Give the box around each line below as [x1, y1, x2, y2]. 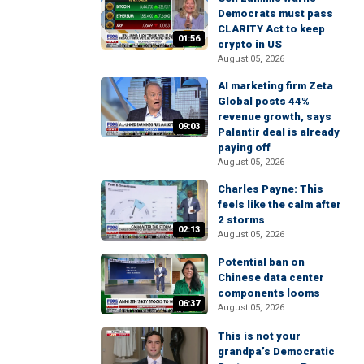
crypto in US [218, 38, 282, 51]
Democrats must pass [218, 7, 333, 20]
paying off [218, 141, 271, 154]
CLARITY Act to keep [218, 23, 325, 36]
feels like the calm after [218, 198, 341, 211]
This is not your [218, 329, 301, 342]
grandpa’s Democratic [218, 344, 335, 357]
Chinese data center [218, 271, 324, 284]
